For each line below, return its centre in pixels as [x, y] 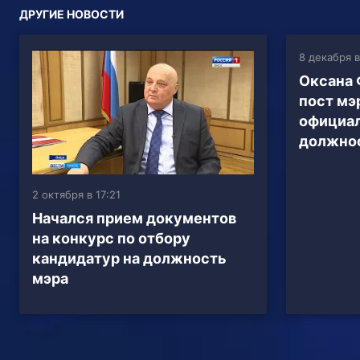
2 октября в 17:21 [76, 194]
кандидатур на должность [129, 258]
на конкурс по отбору [111, 238]
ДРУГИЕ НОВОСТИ [72, 14]
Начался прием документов [134, 218]
